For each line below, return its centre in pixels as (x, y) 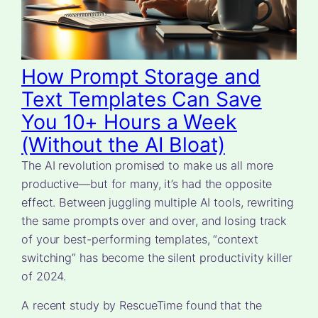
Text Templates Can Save (142, 99)
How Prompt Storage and (141, 76)
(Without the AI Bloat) (123, 144)
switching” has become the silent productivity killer (157, 257)
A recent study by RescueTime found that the (142, 305)
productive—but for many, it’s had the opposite (147, 183)
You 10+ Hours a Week (129, 121)
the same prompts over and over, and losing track (154, 220)
